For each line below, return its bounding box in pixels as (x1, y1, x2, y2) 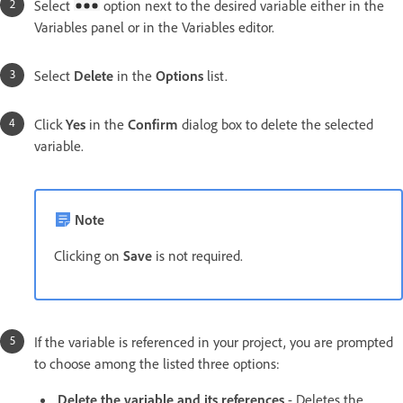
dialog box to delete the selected (178, 115, 373, 134)
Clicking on (54, 246, 123, 265)
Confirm (128, 115, 178, 134)
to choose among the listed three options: (34, 354, 280, 373)
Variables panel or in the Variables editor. (34, 18, 274, 37)
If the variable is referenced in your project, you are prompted (34, 333, 393, 352)
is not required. (156, 246, 243, 265)
